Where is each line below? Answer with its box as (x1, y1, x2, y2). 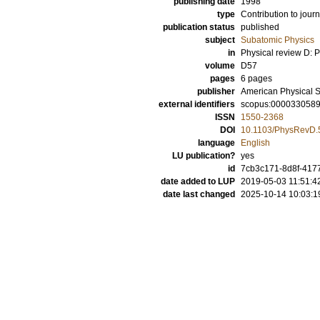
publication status (163, 22, 235, 32)
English (241, 138, 270, 148)
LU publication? (172, 151, 235, 161)
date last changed (163, 189, 235, 199)
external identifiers (159, 99, 235, 109)
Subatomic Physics (241, 35, 314, 45)
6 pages (241, 74, 272, 84)
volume (205, 61, 235, 71)
